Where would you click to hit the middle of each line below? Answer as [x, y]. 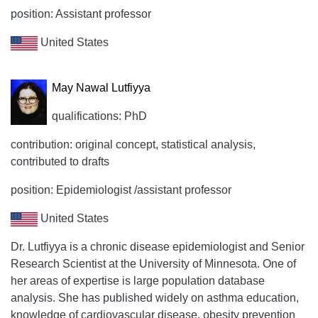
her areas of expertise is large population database [138, 281]
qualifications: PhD [99, 116]
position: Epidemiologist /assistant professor [121, 190]
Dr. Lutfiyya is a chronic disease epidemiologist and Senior [158, 247]
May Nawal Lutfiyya [101, 88]
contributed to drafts [60, 161]
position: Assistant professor [81, 14]
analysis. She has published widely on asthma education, [155, 298]
